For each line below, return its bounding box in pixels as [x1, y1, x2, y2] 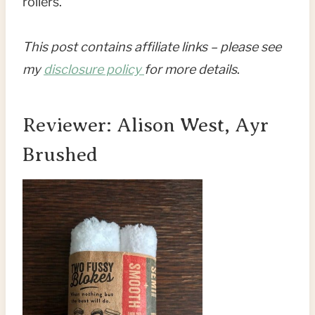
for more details [144, 62, 237, 77]
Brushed [22, 143, 98, 166]
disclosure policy [44, 62, 144, 77]
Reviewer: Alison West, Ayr [22, 114, 269, 136]
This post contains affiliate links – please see [22, 39, 281, 55]
